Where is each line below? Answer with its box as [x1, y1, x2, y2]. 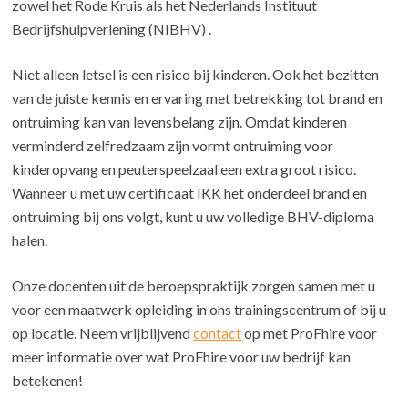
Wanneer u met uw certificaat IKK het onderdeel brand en [12, 184, 368, 202]
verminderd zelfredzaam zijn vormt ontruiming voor [12, 137, 334, 155]
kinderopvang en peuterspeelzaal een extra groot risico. [12, 160, 357, 178]
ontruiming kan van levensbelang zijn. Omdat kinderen [12, 113, 348, 131]
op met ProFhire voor [241, 324, 378, 342]
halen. [12, 231, 48, 250]
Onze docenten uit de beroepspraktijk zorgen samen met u [12, 277, 376, 295]
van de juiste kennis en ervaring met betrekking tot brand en [12, 89, 383, 107]
